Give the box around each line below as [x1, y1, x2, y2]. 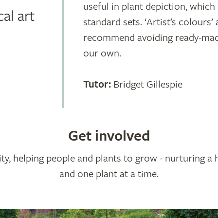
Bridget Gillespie [111, 78, 183, 91]
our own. [83, 47, 122, 59]
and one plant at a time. [59, 167, 159, 180]
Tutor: [83, 78, 111, 91]
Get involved [68, 127, 150, 145]
